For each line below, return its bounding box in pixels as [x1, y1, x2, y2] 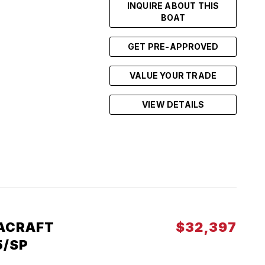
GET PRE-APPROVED [128, 41, 219, 51]
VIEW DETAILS [141, 99, 205, 109]
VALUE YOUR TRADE [130, 70, 217, 80]
